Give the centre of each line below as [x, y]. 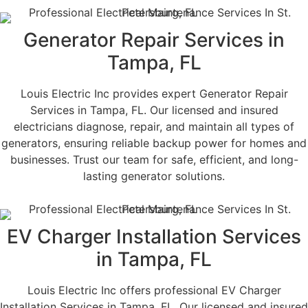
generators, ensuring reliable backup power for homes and [154, 143]
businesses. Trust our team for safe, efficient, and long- [154, 159]
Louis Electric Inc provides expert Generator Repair [154, 93]
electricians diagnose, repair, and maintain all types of [154, 126]
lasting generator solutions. [154, 176]
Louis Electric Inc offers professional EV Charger [154, 290]
